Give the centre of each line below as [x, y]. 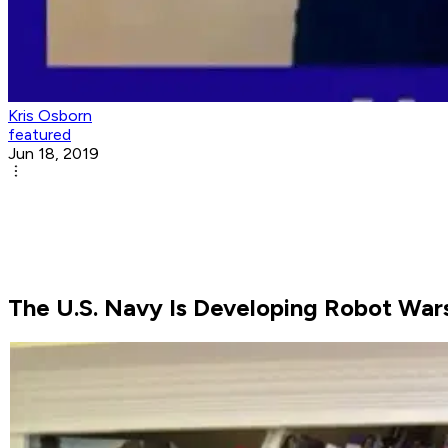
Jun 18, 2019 [53, 154]
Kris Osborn [50, 116]
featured [39, 135]
